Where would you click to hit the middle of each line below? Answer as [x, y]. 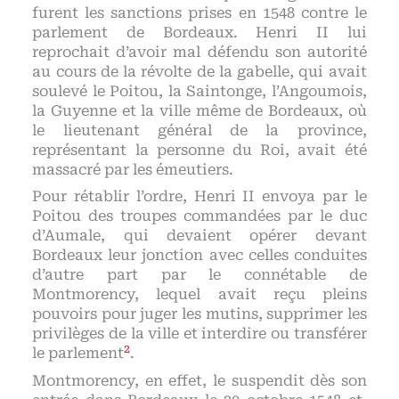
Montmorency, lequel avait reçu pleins [199, 295]
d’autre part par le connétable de [199, 275]
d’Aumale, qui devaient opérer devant [199, 236]
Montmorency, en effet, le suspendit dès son [199, 380]
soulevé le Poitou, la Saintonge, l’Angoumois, [199, 92]
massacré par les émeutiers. [133, 170]
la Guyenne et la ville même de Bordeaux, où [199, 111]
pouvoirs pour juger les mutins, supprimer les [199, 314]
